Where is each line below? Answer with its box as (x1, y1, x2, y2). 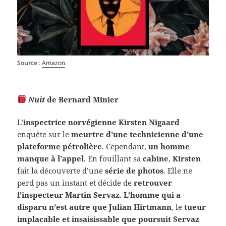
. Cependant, (102, 141, 149, 151)
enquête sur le (17, 129, 72, 139)
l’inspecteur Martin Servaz (17, 189, 120, 200)
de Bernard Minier (44, 94, 119, 104)
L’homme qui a (124, 189, 181, 200)
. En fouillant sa (84, 153, 143, 163)
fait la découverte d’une (17, 165, 105, 176)
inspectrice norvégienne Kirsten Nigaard (23, 117, 180, 127)
